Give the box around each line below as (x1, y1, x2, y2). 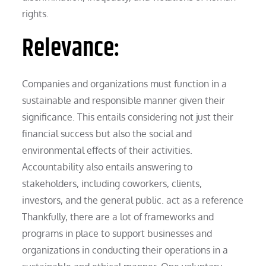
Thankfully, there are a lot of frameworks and (22, 210, 214, 223)
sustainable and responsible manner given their (22, 94, 226, 106)
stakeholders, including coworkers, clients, (22, 177, 202, 189)
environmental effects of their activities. (22, 144, 193, 156)
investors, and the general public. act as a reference (22, 194, 244, 206)
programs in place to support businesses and (22, 227, 213, 239)
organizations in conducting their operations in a (22, 243, 229, 256)
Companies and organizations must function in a (22, 77, 227, 90)
